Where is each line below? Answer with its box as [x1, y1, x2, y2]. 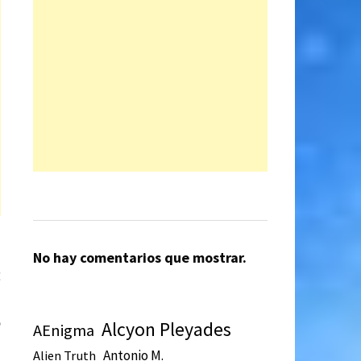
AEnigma [32, 320, 94, 342]
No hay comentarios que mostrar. [32, 247, 247, 267]
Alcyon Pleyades [101, 317, 231, 342]
